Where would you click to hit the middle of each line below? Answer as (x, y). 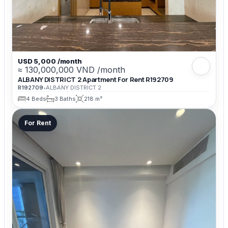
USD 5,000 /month (50, 61)
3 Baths (65, 98)
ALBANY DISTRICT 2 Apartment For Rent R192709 (96, 80)
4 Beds (36, 98)
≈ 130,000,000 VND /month (72, 69)
